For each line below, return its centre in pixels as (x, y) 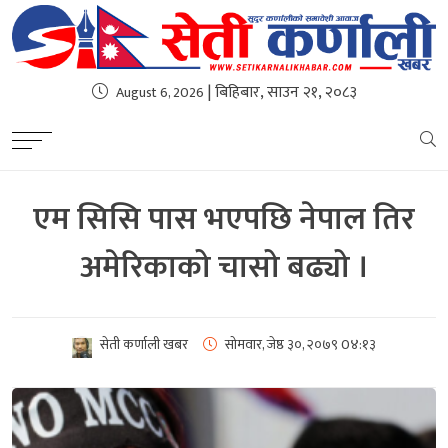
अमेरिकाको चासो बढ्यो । (224, 267)
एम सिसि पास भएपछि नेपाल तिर (224, 219)
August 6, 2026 (159, 92)
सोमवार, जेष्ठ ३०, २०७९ (281, 344)
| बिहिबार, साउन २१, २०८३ (280, 92)
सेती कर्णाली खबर (144, 344)
